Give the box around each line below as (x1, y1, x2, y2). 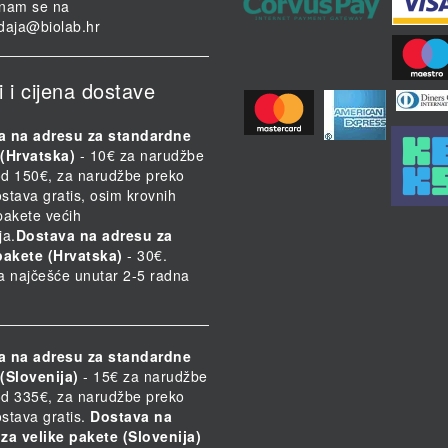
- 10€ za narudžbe (75, 145, 204, 166)
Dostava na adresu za (15, 225, 173, 246)
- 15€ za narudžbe (78, 366, 208, 387)
